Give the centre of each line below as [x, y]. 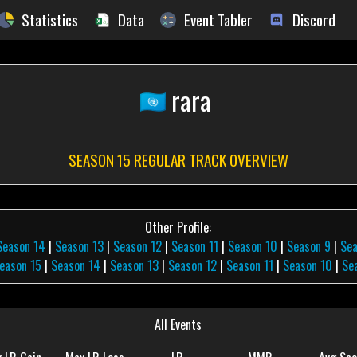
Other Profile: [178, 227]
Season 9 [309, 246]
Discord [314, 20]
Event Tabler [218, 20]
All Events [178, 324]
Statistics [50, 20]
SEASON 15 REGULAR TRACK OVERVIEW [178, 160]
